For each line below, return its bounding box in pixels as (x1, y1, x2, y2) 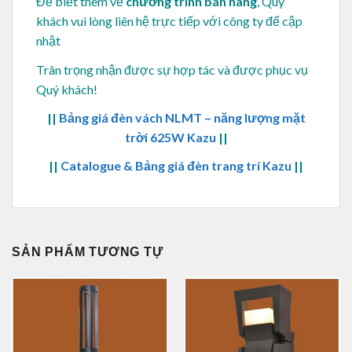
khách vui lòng (36, 13, 115, 29)
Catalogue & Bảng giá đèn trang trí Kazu (60, 158, 291, 174)
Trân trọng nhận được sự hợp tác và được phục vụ (36, 61, 308, 77)
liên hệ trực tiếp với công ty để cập (115, 13, 302, 29)
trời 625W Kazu (124, 129, 216, 145)
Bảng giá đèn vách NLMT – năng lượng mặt (58, 109, 306, 125)
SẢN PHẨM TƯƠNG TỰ (12, 245, 163, 259)
